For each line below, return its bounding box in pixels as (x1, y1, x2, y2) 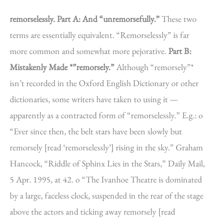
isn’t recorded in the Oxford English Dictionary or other (10, 77, 199, 89)
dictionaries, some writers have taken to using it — (10, 93, 178, 105)
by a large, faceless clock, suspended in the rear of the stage (10, 190, 203, 201)
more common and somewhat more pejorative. (10, 45, 168, 56)
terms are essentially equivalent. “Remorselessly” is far (10, 29, 189, 40)
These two (160, 13, 197, 24)
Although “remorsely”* (114, 61, 194, 73)
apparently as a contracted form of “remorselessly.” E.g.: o (10, 109, 203, 121)
